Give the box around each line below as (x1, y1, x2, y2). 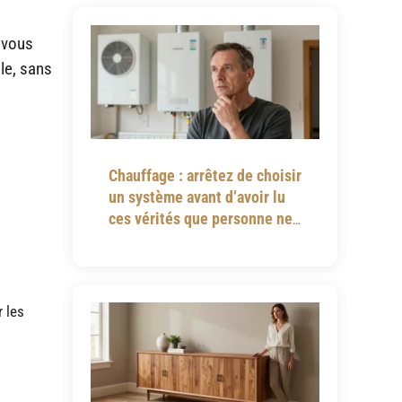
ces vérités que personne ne (108, 209, 293, 229)
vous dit (108, 231, 161, 250)
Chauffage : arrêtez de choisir (108, 166, 301, 186)
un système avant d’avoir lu (108, 188, 285, 207)
